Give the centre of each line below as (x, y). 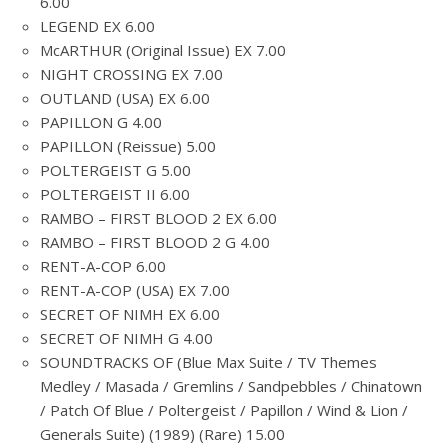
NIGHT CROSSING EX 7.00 (131, 74)
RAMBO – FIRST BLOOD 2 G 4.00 (155, 242)
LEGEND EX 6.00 (97, 26)
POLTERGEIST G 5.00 (115, 170)
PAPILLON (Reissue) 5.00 (128, 146)
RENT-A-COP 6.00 (103, 266)
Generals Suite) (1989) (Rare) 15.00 (162, 434)
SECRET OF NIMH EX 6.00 (130, 314)
